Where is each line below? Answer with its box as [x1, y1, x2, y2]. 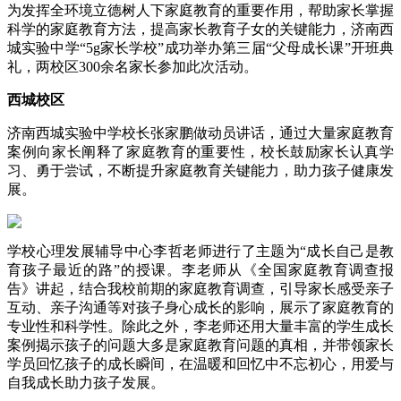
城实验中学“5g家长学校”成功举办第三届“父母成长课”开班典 [7, 39, 394, 55]
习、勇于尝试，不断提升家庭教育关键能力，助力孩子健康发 [7, 162, 394, 178]
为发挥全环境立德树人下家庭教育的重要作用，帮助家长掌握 [7, 2, 394, 18]
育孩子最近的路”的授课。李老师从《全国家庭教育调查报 [7, 261, 394, 277]
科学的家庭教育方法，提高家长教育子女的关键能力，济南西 [7, 21, 394, 37]
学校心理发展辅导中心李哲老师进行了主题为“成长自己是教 [7, 243, 394, 259]
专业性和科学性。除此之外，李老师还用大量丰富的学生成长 [7, 318, 394, 334]
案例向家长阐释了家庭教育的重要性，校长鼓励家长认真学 [7, 143, 394, 159]
